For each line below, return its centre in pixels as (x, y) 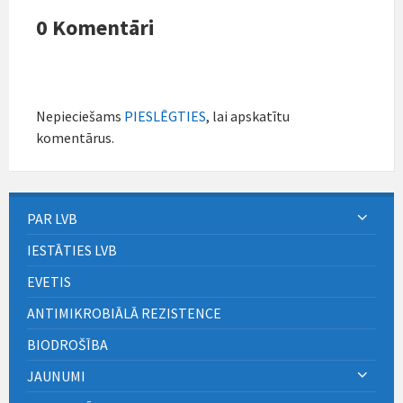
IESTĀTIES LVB (72, 250)
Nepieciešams (80, 116)
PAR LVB (52, 218)
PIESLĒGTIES (165, 116)
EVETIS (49, 281)
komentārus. (75, 137)
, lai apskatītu (248, 116)
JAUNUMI (56, 376)
